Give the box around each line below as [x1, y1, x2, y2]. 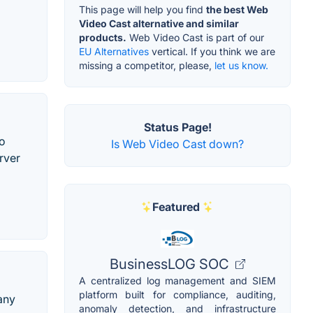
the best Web [206, 3, 268, 16]
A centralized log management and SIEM [79, 275, 276, 287]
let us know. [214, 59, 268, 72]
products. [79, 31, 126, 44]
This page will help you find [79, 3, 206, 16]
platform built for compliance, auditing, [79, 289, 276, 301]
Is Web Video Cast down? [111, 137, 244, 152]
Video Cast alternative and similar [79, 17, 239, 30]
